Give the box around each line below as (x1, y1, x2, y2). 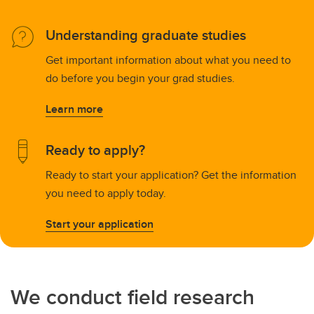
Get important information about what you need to (46, 52, 291, 69)
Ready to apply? (46, 139, 145, 161)
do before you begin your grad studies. (46, 70, 235, 87)
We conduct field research (11, 282, 254, 313)
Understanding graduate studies (46, 25, 246, 46)
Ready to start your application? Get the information (46, 167, 296, 184)
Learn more (46, 101, 103, 118)
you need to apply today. (46, 185, 166, 202)
